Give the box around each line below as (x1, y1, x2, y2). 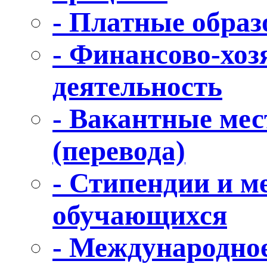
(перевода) (52, 135, 185, 166)
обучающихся (52, 199, 227, 231)
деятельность (52, 70, 222, 102)
